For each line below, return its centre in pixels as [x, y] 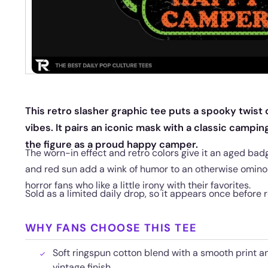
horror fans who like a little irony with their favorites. [138, 185]
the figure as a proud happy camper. [112, 144]
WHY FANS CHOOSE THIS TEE [111, 228]
